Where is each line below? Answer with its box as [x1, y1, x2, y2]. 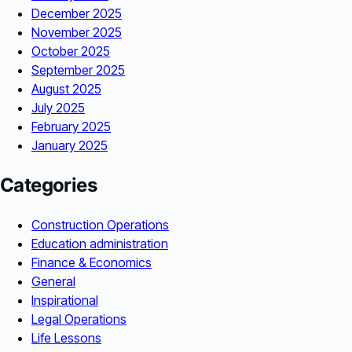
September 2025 [31, 61, 125, 78]
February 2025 [31, 118, 111, 134]
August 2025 [31, 80, 101, 97]
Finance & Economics [31, 254, 152, 270]
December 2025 [31, 5, 122, 21]
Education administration [31, 235, 168, 251]
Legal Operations [31, 310, 126, 327]
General [31, 273, 75, 289]
